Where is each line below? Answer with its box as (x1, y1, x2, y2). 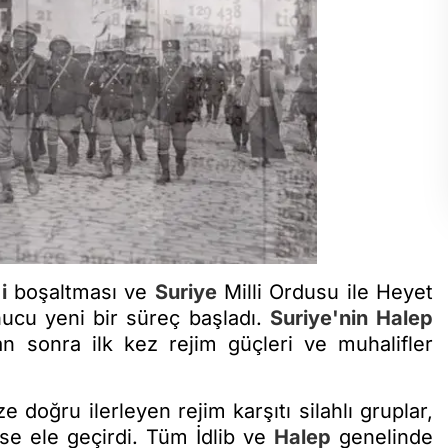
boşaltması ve (6, 279, 155, 304)
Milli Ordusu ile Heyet (216, 279, 434, 304)
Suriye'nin (269, 305, 368, 330)
